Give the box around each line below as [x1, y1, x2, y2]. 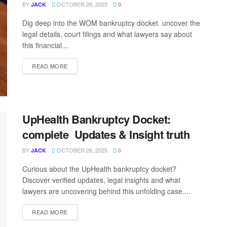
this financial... [22, 40, 68, 51]
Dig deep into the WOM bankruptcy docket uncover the [22, 18, 200, 28]
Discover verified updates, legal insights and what [22, 174, 180, 185]
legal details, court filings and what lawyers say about [22, 29, 192, 40]
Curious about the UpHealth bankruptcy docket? [22, 163, 176, 174]
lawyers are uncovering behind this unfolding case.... [22, 185, 191, 196]
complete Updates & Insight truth [22, 126, 193, 142]
